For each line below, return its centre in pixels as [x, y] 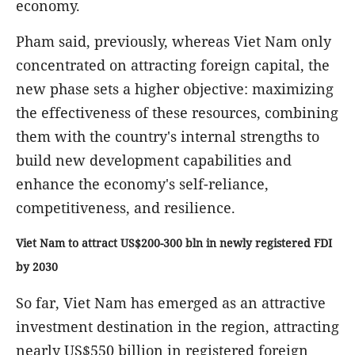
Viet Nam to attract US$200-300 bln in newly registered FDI [174, 242]
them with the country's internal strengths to [168, 136]
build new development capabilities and [154, 160]
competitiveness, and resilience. [126, 207]
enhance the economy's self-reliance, [142, 183]
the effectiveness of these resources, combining [177, 112]
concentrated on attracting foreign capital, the [173, 65]
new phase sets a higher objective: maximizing [175, 88]
